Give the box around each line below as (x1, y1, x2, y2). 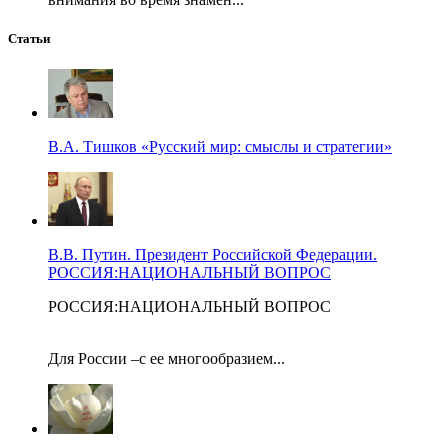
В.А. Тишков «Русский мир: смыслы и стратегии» (48, 137, 392, 155)
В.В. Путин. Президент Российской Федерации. (48, 245, 377, 263)
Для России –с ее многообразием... (48, 349, 285, 367)
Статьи (8, 30, 50, 46)
